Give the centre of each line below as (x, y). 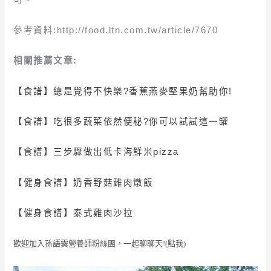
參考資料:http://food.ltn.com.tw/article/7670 (116, 30)
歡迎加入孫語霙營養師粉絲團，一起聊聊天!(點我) (100, 244)
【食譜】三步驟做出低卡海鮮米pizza (96, 152)
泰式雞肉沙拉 (103, 213)
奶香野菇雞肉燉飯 (113, 182)
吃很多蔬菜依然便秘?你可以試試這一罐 (141, 121)
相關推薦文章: (45, 61)
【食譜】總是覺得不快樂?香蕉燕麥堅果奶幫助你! (123, 91)
